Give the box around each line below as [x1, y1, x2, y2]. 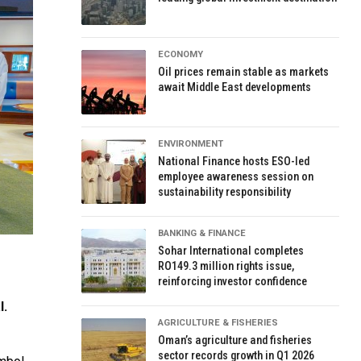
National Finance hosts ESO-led [158, 155, 310, 168]
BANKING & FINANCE [158, 228, 247, 239]
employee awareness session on [158, 170, 314, 184]
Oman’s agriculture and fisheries [158, 334, 313, 347]
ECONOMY [158, 49, 204, 60]
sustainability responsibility [158, 185, 292, 199]
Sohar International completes [158, 244, 305, 258]
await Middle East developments [158, 81, 312, 94]
